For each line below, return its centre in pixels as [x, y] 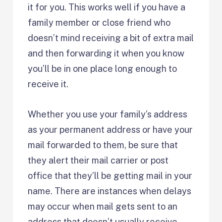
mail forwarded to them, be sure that [103, 145]
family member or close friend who [99, 22]
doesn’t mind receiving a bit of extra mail [111, 38]
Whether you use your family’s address [108, 114]
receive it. [48, 84]
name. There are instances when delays [110, 191]
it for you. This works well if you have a [107, 7]
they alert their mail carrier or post [98, 160]
